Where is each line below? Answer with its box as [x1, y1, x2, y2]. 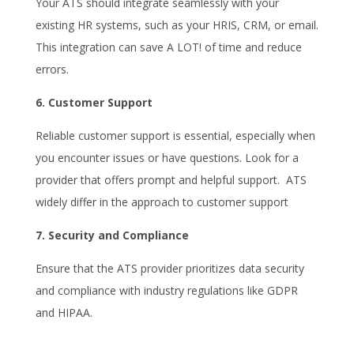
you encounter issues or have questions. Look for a [35, 149, 299, 165]
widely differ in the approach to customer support [35, 194, 288, 209]
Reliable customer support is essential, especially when [35, 127, 315, 143]
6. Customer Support [35, 94, 153, 110]
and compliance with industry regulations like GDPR [35, 282, 298, 298]
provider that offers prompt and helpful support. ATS [35, 171, 307, 187]
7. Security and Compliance [35, 227, 189, 243]
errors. [35, 61, 69, 77]
